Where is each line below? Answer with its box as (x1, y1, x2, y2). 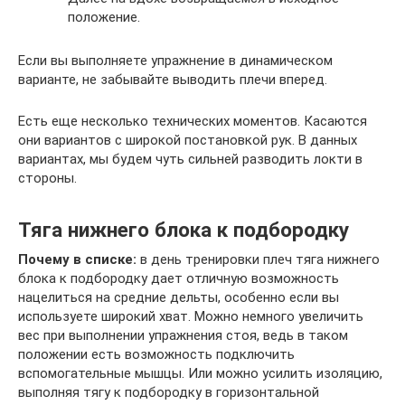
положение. (68, 9, 140, 26)
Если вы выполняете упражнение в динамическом (18, 52, 333, 70)
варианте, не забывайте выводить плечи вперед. (18, 71, 327, 89)
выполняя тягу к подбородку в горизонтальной (18, 384, 319, 401)
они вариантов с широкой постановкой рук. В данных (18, 132, 357, 149)
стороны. (18, 170, 77, 187)
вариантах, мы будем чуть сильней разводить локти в (18, 151, 363, 168)
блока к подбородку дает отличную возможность (18, 270, 339, 287)
